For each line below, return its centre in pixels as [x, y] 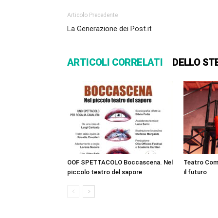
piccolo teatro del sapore [105, 172]
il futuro [195, 172]
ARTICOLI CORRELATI [115, 63]
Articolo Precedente [92, 15]
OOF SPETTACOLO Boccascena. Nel [120, 163]
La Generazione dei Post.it [109, 29]
